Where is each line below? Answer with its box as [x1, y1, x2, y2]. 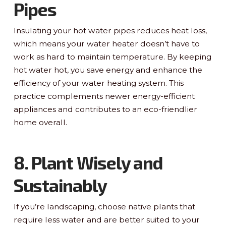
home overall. [13, 117, 67, 127]
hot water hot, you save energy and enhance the [13, 65, 202, 75]
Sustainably [13, 174, 107, 196]
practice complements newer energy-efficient [13, 91, 195, 101]
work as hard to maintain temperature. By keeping [13, 51, 211, 62]
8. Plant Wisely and [13, 151, 163, 173]
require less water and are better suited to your [13, 214, 200, 224]
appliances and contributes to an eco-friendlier [13, 104, 197, 114]
